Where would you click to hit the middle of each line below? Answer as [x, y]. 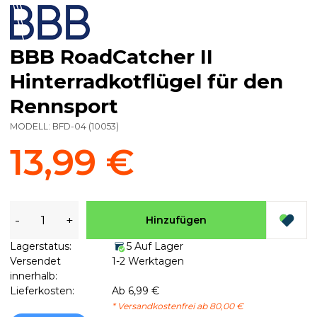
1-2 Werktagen [148, 261]
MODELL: [31, 127]
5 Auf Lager [155, 247]
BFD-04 [69, 127]
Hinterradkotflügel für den [146, 82]
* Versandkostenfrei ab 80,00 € [177, 306]
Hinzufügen [176, 220]
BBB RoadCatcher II [111, 57]
